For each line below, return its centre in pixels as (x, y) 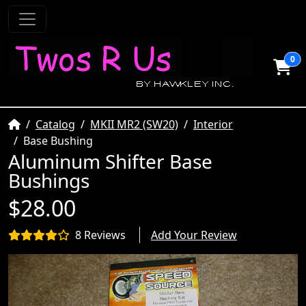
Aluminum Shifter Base (110, 161)
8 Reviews (100, 235)
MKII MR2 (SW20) (134, 124)
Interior (213, 124)
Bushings (49, 180)
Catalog (55, 124)
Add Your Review (194, 235)
